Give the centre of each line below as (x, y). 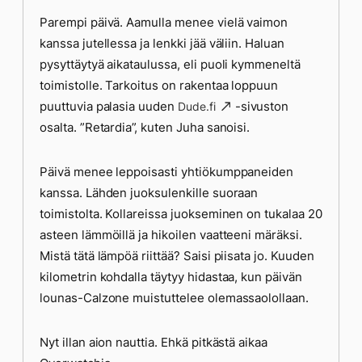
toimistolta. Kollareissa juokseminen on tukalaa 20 (181, 214)
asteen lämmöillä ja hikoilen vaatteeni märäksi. (171, 235)
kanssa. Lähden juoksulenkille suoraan (149, 193)
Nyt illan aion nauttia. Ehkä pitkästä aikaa (154, 342)
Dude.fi (196, 106)
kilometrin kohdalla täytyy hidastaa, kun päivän (171, 277)
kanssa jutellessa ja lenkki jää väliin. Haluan (162, 43)
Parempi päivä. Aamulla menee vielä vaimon (164, 22)
